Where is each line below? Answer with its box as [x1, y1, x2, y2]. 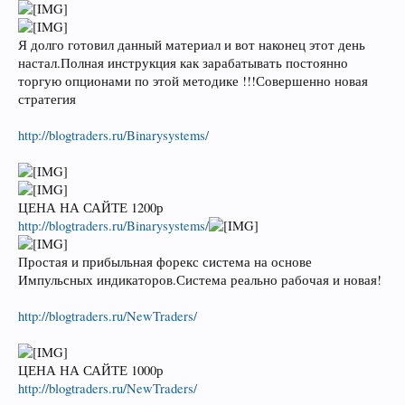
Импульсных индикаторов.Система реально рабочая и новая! [18, 270, 381, 288]
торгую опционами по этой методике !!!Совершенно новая [18, 71, 368, 89]
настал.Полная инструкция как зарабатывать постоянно [18, 53, 348, 71]
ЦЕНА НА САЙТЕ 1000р [18, 361, 164, 379]
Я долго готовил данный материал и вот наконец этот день [18, 35, 365, 53]
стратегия [18, 89, 76, 108]
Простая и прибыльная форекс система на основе [18, 252, 312, 270]
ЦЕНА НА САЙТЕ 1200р [18, 198, 164, 216]
